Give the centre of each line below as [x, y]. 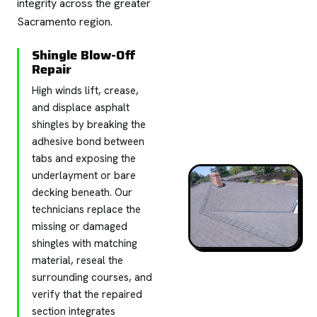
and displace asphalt [81, 107]
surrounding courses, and [92, 277]
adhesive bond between [88, 141]
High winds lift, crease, [85, 90]
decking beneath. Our [82, 192]
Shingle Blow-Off [84, 55]
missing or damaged [80, 226]
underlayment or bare [84, 175]
